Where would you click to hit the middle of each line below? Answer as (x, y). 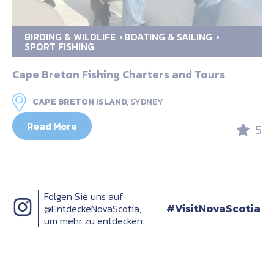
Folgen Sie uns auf (84, 196)
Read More (52, 126)
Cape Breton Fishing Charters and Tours (119, 74)
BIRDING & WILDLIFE (70, 36)
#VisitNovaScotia (213, 208)
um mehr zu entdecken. (94, 220)
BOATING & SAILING (168, 36)
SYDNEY (147, 102)
